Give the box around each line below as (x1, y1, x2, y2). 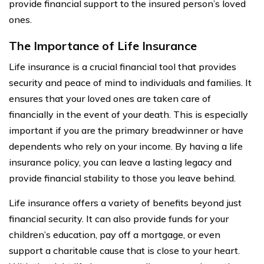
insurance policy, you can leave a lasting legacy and (9, 156, 232, 168)
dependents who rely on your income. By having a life (9, 140, 243, 152)
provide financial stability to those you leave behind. (9, 171, 236, 184)
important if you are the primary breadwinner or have (9, 124, 243, 136)
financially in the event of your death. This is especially (9, 108, 248, 120)
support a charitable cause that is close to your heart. (9, 244, 240, 256)
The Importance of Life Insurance (9, 38, 197, 53)
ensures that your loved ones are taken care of (9, 92, 211, 104)
